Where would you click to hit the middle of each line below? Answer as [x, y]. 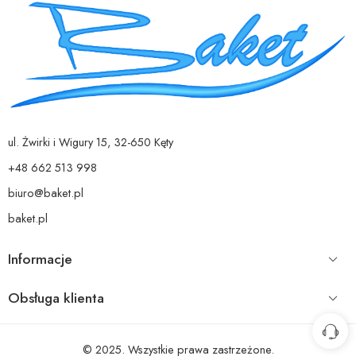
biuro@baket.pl [46, 193]
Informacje [40, 259]
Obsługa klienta [56, 298]
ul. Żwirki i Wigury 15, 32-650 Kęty [91, 142]
